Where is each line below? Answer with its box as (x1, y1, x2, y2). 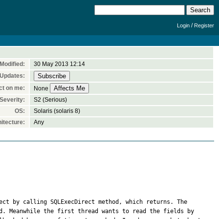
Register (194, 22, 214, 28)
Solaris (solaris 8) (34, 108, 80, 114)
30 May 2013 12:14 (34, 61, 85, 67)
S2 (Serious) (34, 96, 67, 103)
